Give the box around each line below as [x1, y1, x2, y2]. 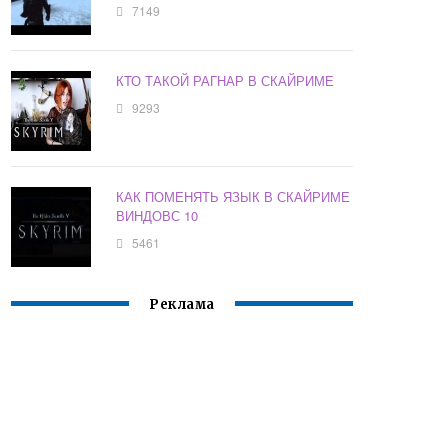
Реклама [149, 296, 215, 314]
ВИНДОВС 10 [116, 206, 199, 226]
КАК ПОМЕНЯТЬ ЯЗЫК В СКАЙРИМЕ [116, 187, 351, 207]
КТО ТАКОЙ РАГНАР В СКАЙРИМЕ [116, 71, 335, 91]
